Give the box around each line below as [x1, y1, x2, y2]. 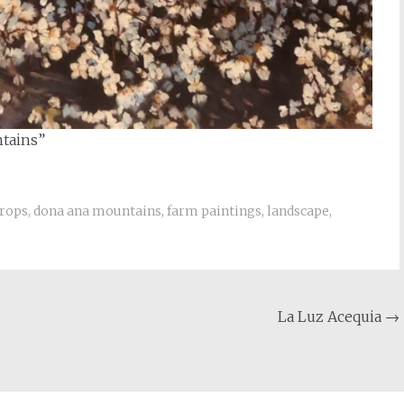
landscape [267, 202, 329, 219]
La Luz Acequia [278, 307, 386, 326]
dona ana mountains [33, 202, 161, 219]
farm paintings [167, 202, 262, 219]
